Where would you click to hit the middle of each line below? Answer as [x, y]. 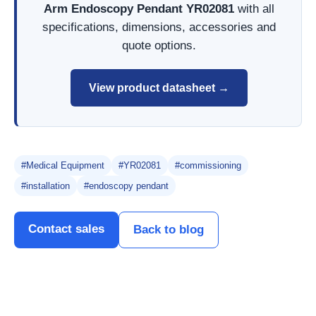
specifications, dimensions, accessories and [159, 27]
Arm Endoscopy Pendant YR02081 [139, 9]
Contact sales [66, 229]
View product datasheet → [159, 87]
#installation [45, 186]
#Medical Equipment [63, 166]
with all [254, 9]
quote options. [159, 45]
